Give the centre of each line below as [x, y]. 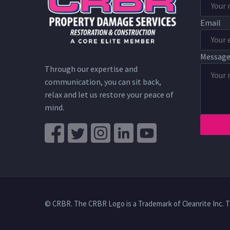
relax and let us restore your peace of [109, 95]
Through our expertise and [91, 69]
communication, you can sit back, [103, 82]
